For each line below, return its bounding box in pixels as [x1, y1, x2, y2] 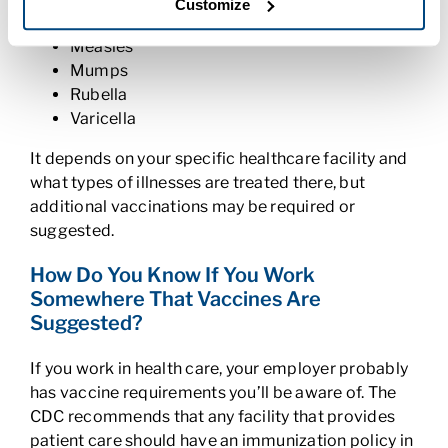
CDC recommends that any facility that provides [29, 407, 396, 426]
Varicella [69, 109, 137, 128]
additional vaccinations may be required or [29, 197, 356, 216]
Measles [69, 37, 134, 56]
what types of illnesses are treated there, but [29, 173, 366, 192]
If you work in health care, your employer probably [29, 359, 408, 378]
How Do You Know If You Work [29, 263, 315, 287]
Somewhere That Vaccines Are [29, 287, 321, 311]
